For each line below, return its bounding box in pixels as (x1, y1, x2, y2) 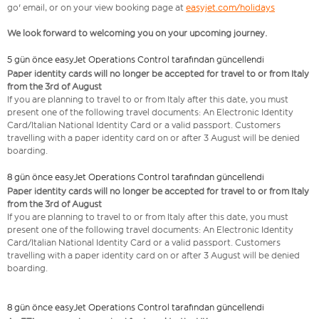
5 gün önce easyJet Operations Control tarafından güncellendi (7, 54, 264, 66)
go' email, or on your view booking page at (7, 2, 186, 14)
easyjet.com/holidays (186, 2, 275, 14)
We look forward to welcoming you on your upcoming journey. (7, 28, 267, 39)
